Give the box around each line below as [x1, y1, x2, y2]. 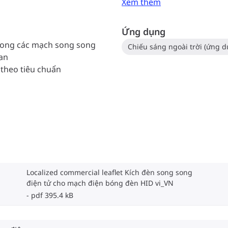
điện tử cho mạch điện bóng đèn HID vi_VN [26, 178, 174, 188]
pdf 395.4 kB [31, 190, 73, 200]
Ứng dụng [122, 25, 166, 38]
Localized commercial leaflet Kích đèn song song [26, 167, 192, 177]
